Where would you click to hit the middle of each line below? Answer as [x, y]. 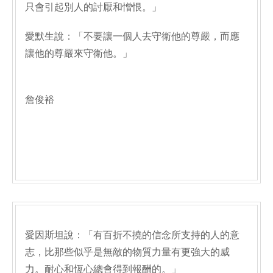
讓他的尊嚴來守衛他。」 [79, 53]
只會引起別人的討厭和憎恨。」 [93, 7]
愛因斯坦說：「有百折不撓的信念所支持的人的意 [132, 235]
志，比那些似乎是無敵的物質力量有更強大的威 [127, 252]
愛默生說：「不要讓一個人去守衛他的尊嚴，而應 [132, 36]
